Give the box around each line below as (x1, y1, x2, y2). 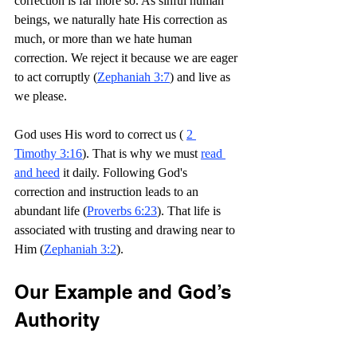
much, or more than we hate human (14, 32, 195, 45)
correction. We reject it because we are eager (14, 51, 241, 65)
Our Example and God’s (14, 280, 237, 303)
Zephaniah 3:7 (97, 70, 170, 84)
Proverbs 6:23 (87, 204, 157, 218)
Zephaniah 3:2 (44, 242, 116, 256)
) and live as (170, 70, 233, 84)
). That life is (157, 204, 224, 218)
